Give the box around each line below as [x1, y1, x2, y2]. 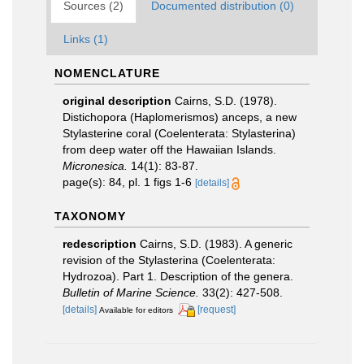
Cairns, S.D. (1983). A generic [140, 237, 292, 250]
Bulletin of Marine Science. [63, 286, 199, 299]
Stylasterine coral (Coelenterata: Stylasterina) [63, 127, 296, 140]
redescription [63, 237, 136, 250]
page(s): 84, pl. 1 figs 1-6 [63, 175, 195, 188]
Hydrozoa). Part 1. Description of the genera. [63, 270, 293, 283]
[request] [197, 304, 236, 315]
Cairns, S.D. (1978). [175, 94, 277, 107]
